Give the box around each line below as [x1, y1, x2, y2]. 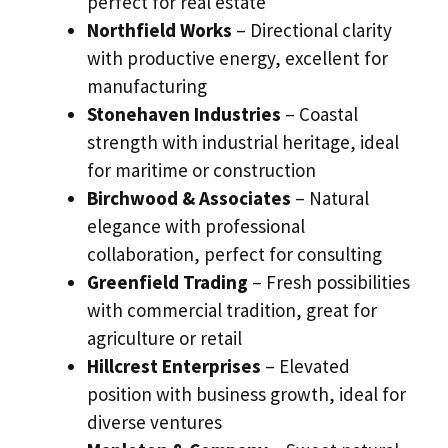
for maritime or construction [87, 158, 316, 183]
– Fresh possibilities [248, 270, 410, 295]
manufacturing [87, 74, 207, 99]
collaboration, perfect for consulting [87, 242, 382, 267]
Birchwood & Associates [87, 186, 291, 211]
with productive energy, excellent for [87, 46, 388, 71]
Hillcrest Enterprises [87, 354, 261, 379]
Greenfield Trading [87, 270, 248, 295]
